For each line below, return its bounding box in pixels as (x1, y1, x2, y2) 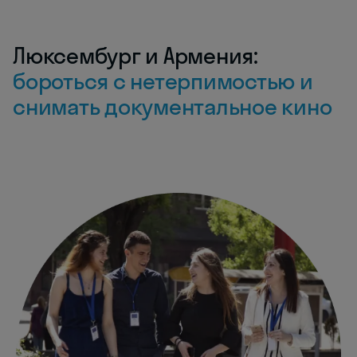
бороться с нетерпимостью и (13, 66, 313, 95)
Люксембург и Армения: (13, 41, 257, 69)
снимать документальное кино (13, 92, 332, 120)
